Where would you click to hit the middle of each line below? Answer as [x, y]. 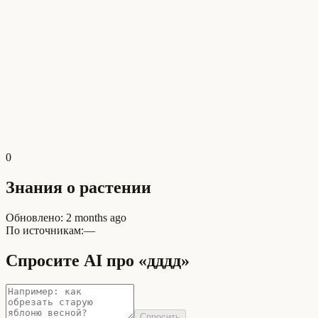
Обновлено [33, 217]
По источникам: [45, 230]
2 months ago [96, 217]
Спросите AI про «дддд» [98, 260]
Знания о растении [78, 187]
